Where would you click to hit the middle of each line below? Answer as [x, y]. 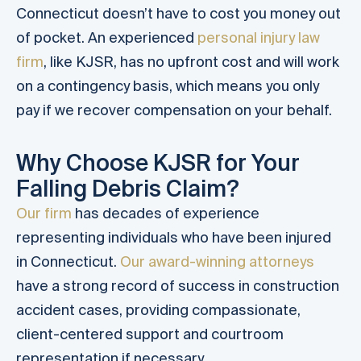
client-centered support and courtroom [150, 334]
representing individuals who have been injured [174, 238]
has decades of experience [166, 214]
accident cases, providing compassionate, [158, 310]
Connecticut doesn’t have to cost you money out [178, 13]
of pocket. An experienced [107, 37]
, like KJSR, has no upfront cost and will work [191, 61]
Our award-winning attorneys [217, 262]
